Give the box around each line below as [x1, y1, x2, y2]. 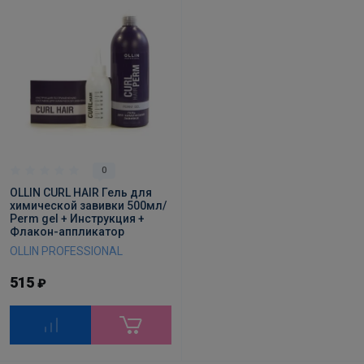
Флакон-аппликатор [10, 225, 124, 238]
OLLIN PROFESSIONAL [10, 245, 123, 258]
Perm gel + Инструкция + [10, 212, 145, 225]
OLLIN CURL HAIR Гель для [10, 186, 152, 199]
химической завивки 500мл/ [10, 199, 167, 212]
